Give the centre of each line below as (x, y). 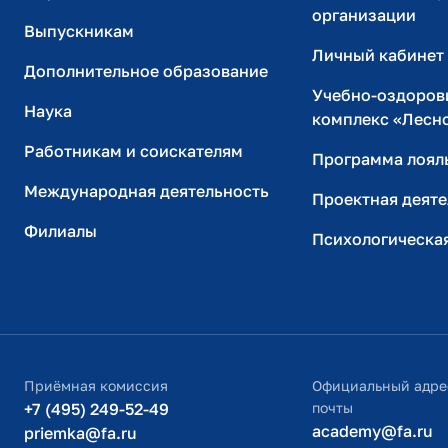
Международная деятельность (146, 191)
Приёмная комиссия (96, 385)
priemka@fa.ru (80, 432)
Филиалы (60, 231)
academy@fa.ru (372, 430)
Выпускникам (79, 31)
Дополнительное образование (146, 71)
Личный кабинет (378, 55)
